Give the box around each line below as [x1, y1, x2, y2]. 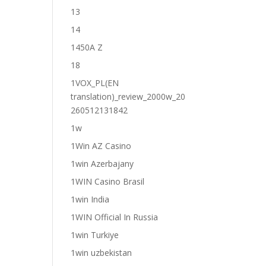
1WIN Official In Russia [71, 211, 159, 223]
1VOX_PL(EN [71, 77, 119, 88]
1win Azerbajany [71, 158, 134, 169]
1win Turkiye [71, 229, 119, 240]
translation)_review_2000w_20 [71, 91, 186, 102]
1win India [71, 194, 110, 205]
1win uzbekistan [71, 247, 132, 258]
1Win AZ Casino [71, 140, 132, 151]
